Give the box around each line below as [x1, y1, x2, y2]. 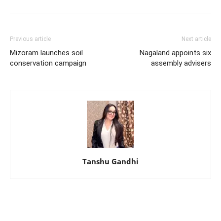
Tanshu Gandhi [82, 156, 139, 167]
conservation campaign [10, 59, 86, 68]
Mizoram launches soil [10, 48, 83, 58]
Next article [182, 36, 211, 43]
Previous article [10, 36, 51, 43]
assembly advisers [151, 59, 211, 68]
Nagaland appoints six [140, 48, 211, 58]
